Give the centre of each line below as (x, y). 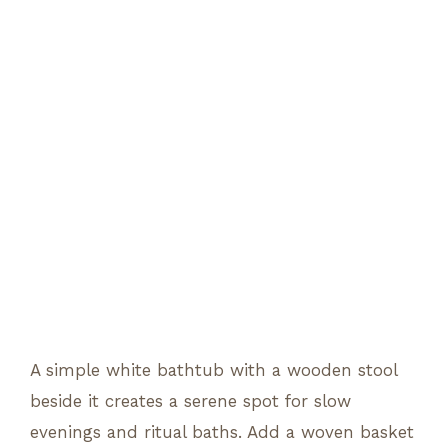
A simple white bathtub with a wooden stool (213, 369)
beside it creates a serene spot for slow (190, 400)
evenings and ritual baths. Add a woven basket (222, 431)
